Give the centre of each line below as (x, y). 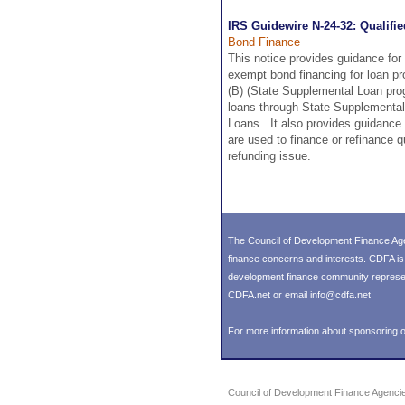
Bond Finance (264, 42)
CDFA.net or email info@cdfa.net (299, 295)
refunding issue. (271, 156)
